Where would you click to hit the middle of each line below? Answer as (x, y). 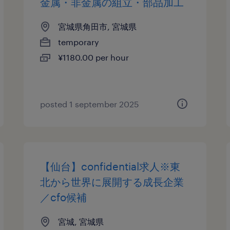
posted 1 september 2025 (90, 104)
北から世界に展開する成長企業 (112, 182)
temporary (79, 42)
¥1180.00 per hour (94, 57)
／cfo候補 (64, 197)
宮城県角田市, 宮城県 (98, 26)
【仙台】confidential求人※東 (110, 166)
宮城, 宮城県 (81, 222)
